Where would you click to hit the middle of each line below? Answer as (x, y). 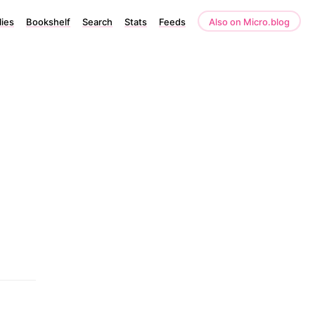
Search (97, 22)
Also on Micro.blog (249, 22)
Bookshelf (48, 22)
